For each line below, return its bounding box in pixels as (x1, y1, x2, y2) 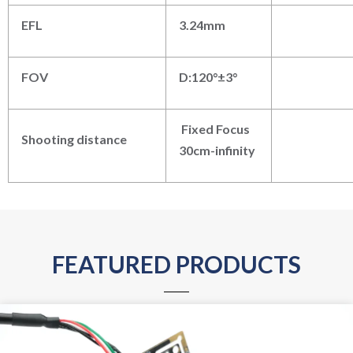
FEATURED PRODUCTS (52, 250, 301, 279)
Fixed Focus (179, 121, 250, 137)
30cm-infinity (179, 143, 255, 158)
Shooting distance (21, 132, 127, 147)
